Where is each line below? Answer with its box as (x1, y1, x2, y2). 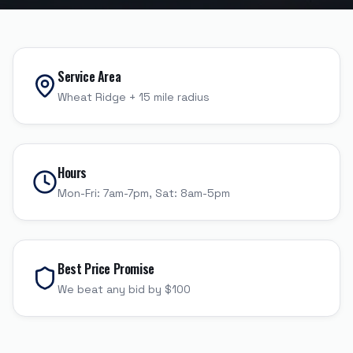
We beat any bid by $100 (58, 282, 191, 296)
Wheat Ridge (58, 90, 126, 104)
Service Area (58, 67, 121, 86)
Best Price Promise (58, 259, 154, 278)
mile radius (150, 90, 210, 104)
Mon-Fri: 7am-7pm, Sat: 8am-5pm (58, 186, 230, 200)
